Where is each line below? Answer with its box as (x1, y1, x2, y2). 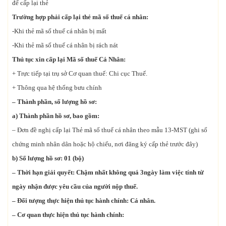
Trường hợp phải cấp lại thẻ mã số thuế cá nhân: (12, 13, 148, 21)
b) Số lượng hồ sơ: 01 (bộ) (12, 154, 84, 162)
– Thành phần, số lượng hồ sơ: (12, 97, 97, 105)
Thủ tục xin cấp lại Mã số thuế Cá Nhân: (12, 55, 126, 63)
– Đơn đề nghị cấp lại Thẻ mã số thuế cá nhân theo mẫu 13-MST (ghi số (12, 126, 207, 134)
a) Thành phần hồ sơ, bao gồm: (12, 111, 99, 120)
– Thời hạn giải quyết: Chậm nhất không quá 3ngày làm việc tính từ (12, 168, 204, 176)
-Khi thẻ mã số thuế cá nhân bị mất (12, 27, 106, 35)
